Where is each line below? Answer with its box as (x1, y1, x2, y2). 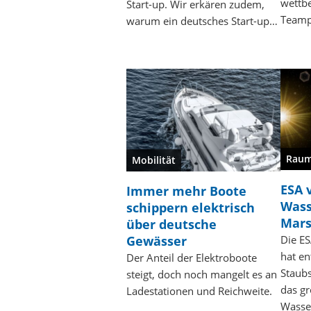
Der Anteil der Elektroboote (126, 251, 257, 265)
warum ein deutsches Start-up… (126, 14, 278, 28)
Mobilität (132, 153, 176, 167)
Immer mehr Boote (126, 183, 246, 200)
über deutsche (126, 216, 217, 233)
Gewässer (126, 233, 187, 250)
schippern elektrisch (126, 199, 255, 217)
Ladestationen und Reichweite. (126, 284, 272, 299)
